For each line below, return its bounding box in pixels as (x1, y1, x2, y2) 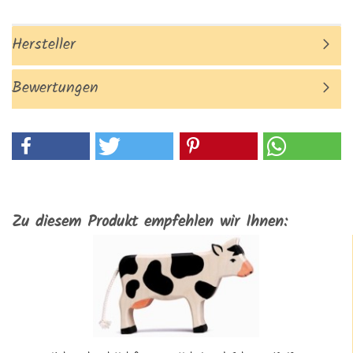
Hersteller (12, 32, 76, 58)
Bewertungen (12, 76, 98, 101)
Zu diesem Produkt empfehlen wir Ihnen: (12, 210, 288, 235)
